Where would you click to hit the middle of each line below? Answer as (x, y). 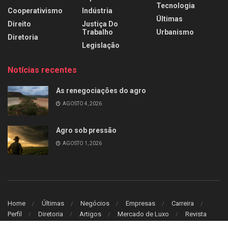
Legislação (101, 46)
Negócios (95, 204)
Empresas (140, 204)
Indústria (97, 11)
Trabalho (97, 32)
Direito (19, 24)
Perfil (15, 214)
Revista (196, 214)
